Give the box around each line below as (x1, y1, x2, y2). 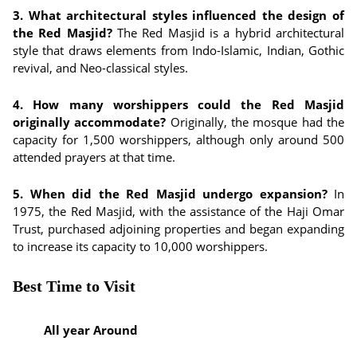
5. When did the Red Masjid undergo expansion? (13, 186, 328, 202)
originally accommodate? (13, 114, 167, 130)
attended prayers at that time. (13, 149, 175, 165)
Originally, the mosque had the (166, 114, 345, 130)
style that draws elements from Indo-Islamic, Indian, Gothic (13, 42, 344, 58)
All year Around (44, 321, 138, 338)
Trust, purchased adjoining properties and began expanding (13, 221, 344, 237)
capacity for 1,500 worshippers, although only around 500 (13, 131, 344, 147)
